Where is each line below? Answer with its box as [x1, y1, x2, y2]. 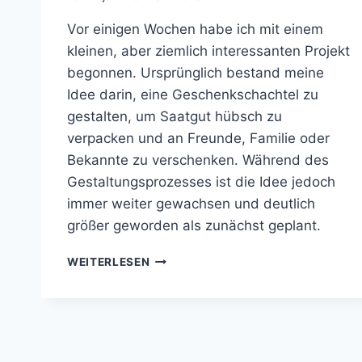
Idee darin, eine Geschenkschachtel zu [67, 86, 318, 103]
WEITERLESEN [67, 255, 150, 268]
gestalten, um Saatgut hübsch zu [67, 107, 282, 124]
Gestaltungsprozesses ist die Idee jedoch [67, 173, 335, 190]
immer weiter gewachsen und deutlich [67, 195, 315, 212]
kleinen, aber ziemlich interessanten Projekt [67, 42, 350, 59]
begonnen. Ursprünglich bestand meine [67, 64, 324, 81]
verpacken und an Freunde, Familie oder [67, 129, 330, 146]
